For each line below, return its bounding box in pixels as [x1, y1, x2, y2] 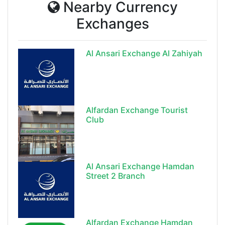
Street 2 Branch [86, 170, 146, 181]
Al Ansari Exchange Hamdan [86, 161, 195, 171]
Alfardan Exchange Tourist [86, 104, 188, 115]
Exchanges [76, 15, 149, 33]
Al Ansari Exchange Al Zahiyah [86, 48, 203, 59]
